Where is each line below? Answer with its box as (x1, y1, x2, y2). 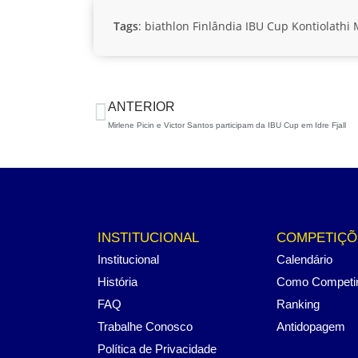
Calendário (276, 252, 332, 266)
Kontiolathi (292, 18, 350, 34)
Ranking (276, 296, 320, 311)
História (97, 274, 137, 288)
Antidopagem (276, 319, 345, 333)
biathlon (145, 18, 189, 34)
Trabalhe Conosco (97, 319, 193, 333)
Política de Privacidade (97, 341, 217, 356)
